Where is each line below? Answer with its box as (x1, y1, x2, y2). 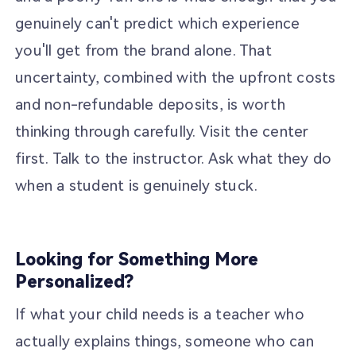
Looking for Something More (15, 250, 259, 270)
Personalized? (15, 272, 134, 292)
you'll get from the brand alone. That (15, 41, 272, 60)
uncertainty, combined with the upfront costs (15, 68, 336, 87)
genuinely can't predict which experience (15, 14, 300, 33)
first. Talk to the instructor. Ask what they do (15, 149, 332, 168)
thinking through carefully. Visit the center (15, 122, 309, 141)
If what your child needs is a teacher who (15, 305, 304, 323)
